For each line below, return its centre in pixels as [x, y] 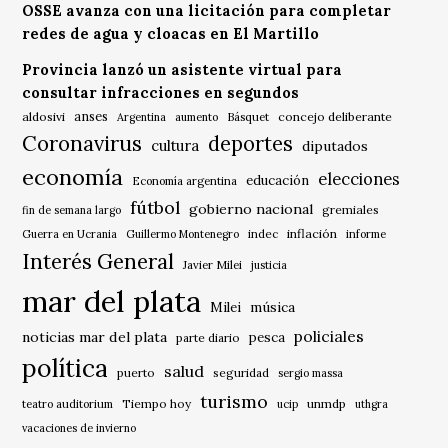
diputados [335, 146]
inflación [312, 234]
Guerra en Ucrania [70, 234]
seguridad [241, 373]
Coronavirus [82, 144]
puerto [136, 373]
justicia [269, 265]
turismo [234, 402]
